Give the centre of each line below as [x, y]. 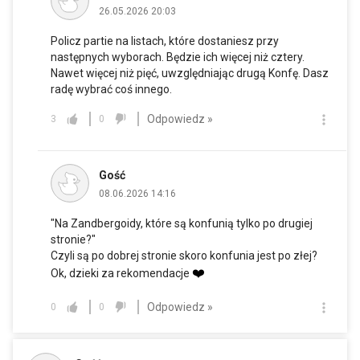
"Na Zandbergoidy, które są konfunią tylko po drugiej [182, 224]
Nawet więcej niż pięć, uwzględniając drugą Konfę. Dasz [190, 74]
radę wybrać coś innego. [111, 90]
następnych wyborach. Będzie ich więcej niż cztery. [178, 57]
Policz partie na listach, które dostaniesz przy [165, 41]
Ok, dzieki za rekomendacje [121, 274]
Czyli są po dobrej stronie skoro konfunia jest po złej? [184, 256]
